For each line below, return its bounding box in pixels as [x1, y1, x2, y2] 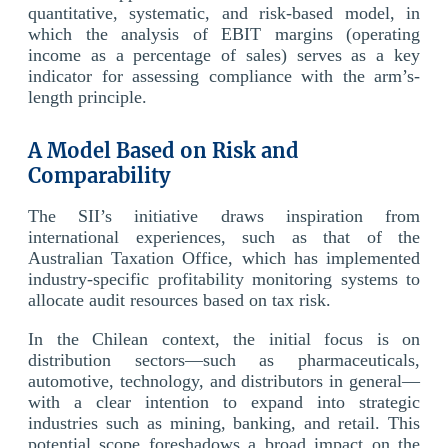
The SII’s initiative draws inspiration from [28, 205, 420, 226]
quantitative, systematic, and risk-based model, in [28, 2, 420, 23]
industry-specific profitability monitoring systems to [28, 268, 420, 289]
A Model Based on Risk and [28, 137, 299, 163]
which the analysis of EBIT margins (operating [28, 23, 420, 44]
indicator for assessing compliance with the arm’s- [28, 65, 420, 86]
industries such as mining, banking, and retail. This [28, 412, 420, 433]
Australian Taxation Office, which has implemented [28, 247, 420, 268]
